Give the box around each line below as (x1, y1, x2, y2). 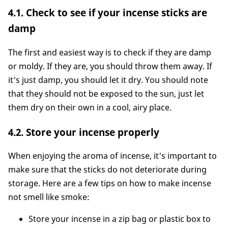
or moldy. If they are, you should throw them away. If (8, 60, 212, 72)
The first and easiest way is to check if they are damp (8, 46, 211, 58)
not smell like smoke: (8, 191, 90, 203)
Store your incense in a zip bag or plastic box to (28, 213, 211, 225)
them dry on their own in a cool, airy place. (8, 101, 172, 113)
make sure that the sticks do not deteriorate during (8, 164, 207, 176)
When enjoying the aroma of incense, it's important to (8, 150, 217, 162)
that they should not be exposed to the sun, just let (8, 88, 204, 99)
